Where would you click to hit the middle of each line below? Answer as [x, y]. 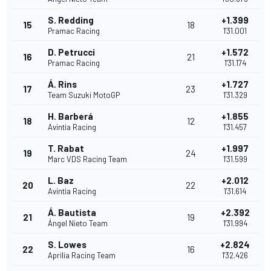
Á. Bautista [72, 213]
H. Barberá [70, 116]
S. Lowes [67, 245]
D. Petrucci [71, 52]
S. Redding [71, 20]
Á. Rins [62, 84]
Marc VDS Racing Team [87, 159]
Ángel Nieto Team [78, 224]
